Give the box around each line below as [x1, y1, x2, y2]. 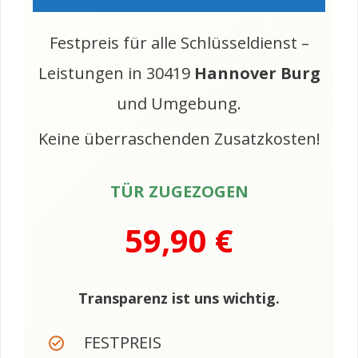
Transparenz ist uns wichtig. [78, 288, 280, 308]
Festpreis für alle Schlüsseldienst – [49, 32, 309, 54]
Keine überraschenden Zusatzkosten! [38, 128, 320, 150]
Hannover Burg [193, 62, 320, 85]
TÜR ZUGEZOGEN [109, 181, 249, 203]
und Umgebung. [117, 93, 241, 115]
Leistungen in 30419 [38, 62, 194, 85]
